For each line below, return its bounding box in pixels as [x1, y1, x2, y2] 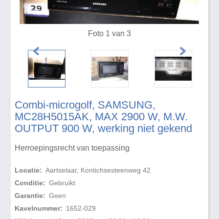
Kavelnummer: [15, 204, 63, 213]
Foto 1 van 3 [88, 29, 131, 38]
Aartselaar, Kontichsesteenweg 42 [45, 166, 151, 175]
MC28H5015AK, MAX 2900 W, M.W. [15, 110, 188, 123]
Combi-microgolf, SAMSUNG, [15, 99, 156, 111]
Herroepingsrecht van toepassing [15, 144, 130, 153]
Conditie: [15, 179, 46, 187]
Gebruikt [48, 179, 75, 187]
